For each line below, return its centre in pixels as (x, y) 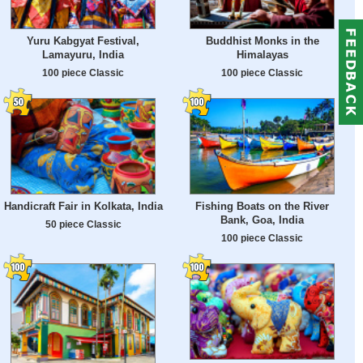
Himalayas (262, 55)
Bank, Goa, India (262, 220)
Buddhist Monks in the (262, 41)
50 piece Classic (83, 224)
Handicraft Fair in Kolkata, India (83, 207)
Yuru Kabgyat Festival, (83, 41)
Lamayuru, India (83, 55)
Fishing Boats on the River (262, 207)
